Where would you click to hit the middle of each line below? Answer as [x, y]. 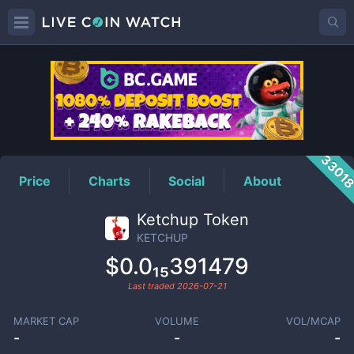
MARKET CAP [46, 321]
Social [187, 181]
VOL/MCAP [314, 321]
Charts [110, 181]
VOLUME [177, 321]
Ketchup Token [193, 220]
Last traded [152, 286]
